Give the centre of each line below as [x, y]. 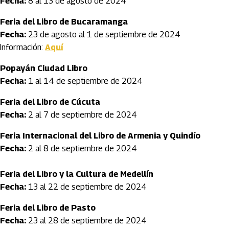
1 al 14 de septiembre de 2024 [84, 81]
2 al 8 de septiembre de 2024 [82, 148]
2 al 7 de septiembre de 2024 [82, 115]
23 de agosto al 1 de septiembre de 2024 [103, 35]
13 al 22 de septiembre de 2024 [86, 187]
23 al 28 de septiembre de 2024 [86, 221]
